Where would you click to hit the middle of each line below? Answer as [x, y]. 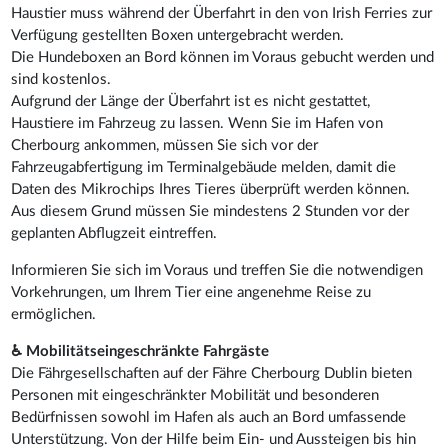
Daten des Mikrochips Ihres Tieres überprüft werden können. [211, 189]
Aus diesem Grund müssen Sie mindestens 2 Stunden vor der [210, 211]
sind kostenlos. [61, 79]
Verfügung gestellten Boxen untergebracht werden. [178, 35]
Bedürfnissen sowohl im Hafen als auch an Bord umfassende [209, 417]
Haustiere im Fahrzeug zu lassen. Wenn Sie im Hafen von [197, 123]
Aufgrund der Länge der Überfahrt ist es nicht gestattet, [191, 101]
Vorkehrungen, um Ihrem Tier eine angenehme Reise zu [191, 292]
